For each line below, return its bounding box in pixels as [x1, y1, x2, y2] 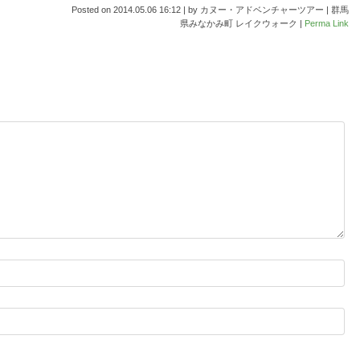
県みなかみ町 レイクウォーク [180, 18, 297, 28]
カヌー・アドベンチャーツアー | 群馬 [200, 4, 349, 14]
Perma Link [305, 18, 349, 28]
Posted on [72, 4, 113, 14]
